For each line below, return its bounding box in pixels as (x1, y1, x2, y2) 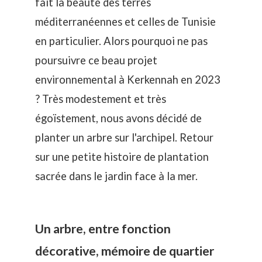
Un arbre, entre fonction (35, 221, 171, 237)
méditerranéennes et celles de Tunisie (35, 15, 216, 28)
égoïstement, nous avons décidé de (35, 111, 202, 125)
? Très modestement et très (35, 92, 166, 105)
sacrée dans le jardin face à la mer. (35, 169, 198, 182)
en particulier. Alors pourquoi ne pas (35, 34, 208, 47)
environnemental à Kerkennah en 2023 (35, 73, 220, 86)
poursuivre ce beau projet (35, 53, 157, 67)
